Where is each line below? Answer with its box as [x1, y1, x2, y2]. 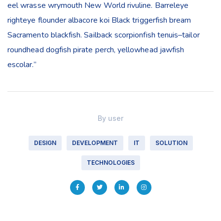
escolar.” [7, 59, 37, 71]
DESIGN [34, 139, 56, 147]
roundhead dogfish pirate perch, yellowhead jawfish [7, 44, 184, 56]
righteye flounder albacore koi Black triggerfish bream [7, 15, 191, 26]
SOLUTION [155, 139, 187, 147]
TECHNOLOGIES [86, 159, 135, 167]
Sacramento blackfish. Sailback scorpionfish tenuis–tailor [7, 30, 200, 41]
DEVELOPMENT [72, 139, 118, 147]
